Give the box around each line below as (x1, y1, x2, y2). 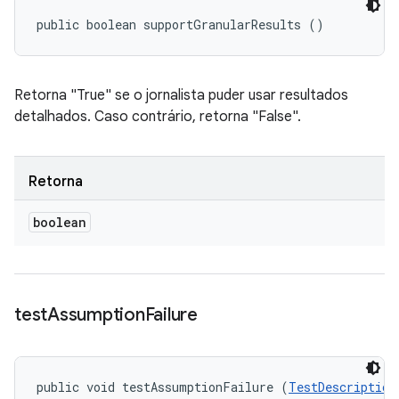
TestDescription (289, 379, 396, 395)
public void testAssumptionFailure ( (37, 379, 289, 395)
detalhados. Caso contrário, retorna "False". (14, 108, 301, 126)
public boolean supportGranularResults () (37, 16, 324, 33)
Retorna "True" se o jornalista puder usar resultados (14, 86, 348, 104)
